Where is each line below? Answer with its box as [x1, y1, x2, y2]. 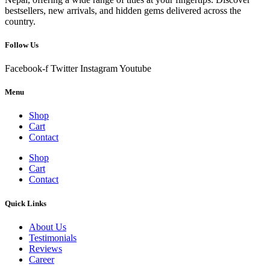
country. [5, 16, 36, 27]
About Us [29, 221, 66, 232]
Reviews [29, 243, 62, 254]
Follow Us [5, 40, 39, 49]
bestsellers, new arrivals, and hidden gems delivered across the [5, 5, 241, 16]
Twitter [51, 63, 78, 74]
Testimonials [29, 232, 77, 243]
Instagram [80, 63, 118, 74]
